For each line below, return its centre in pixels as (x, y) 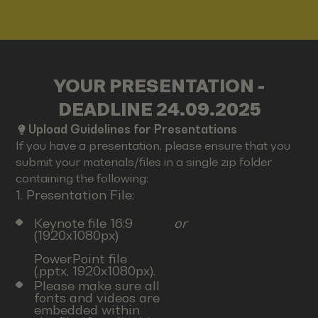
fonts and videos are (97, 297)
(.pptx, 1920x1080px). (94, 271)
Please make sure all (97, 285)
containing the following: (82, 179)
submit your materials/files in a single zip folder (144, 163)
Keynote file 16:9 (83, 224)
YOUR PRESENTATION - (159, 86)
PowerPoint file (80, 259)
